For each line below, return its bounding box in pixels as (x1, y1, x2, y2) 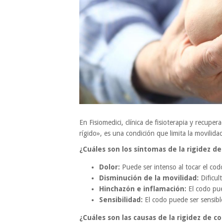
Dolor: (99, 163, 120, 171)
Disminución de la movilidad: (99, 174, 199, 182)
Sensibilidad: (99, 196, 143, 204)
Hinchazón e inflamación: (99, 185, 186, 193)
